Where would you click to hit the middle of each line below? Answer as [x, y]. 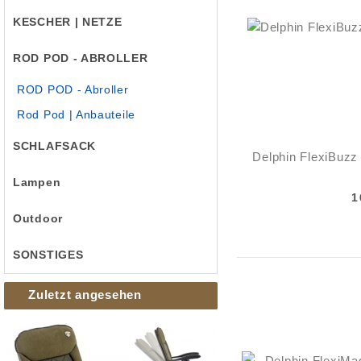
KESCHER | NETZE [68, 22]
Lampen [37, 182]
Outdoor [38, 218]
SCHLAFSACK [54, 146]
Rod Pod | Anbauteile [76, 114]
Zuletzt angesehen [85, 295]
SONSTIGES [48, 255]
